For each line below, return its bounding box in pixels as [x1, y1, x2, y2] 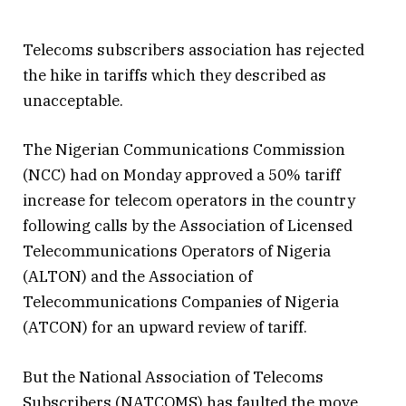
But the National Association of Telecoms [23, 366, 324, 387]
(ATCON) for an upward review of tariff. [23, 317, 307, 338]
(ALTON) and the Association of [23, 266, 253, 287]
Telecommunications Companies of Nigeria [23, 292, 339, 313]
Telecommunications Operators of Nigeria [23, 241, 331, 262]
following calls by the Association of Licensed [23, 216, 353, 237]
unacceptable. [23, 91, 123, 111]
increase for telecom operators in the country [23, 190, 355, 211]
